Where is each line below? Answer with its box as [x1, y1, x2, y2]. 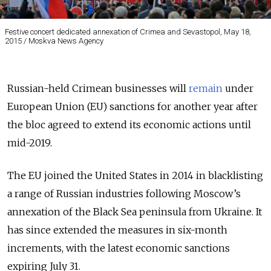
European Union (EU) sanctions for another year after [7, 100, 258, 113]
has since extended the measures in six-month [7, 223, 227, 236]
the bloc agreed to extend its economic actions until [7, 118, 251, 131]
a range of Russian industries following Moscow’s [7, 187, 241, 200]
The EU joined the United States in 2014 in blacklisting [7, 169, 263, 181]
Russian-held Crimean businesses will [7, 82, 189, 94]
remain [189, 82, 223, 94]
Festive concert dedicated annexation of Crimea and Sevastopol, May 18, [5, 27, 251, 36]
